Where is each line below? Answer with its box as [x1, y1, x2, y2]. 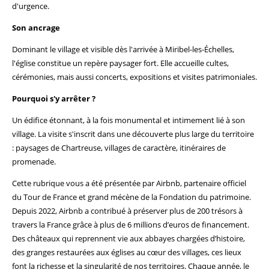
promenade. [12, 156, 56, 167]
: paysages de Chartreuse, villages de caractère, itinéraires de [12, 142, 226, 153]
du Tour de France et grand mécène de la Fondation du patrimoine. [12, 192, 251, 202]
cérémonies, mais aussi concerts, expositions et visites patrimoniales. [12, 71, 257, 82]
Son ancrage [12, 22, 60, 33]
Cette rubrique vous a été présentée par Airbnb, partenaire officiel [12, 178, 246, 189]
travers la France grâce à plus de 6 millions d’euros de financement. [12, 219, 249, 230]
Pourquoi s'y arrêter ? [12, 93, 95, 104]
